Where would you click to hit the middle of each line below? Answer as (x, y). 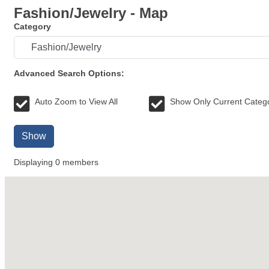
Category (32, 26)
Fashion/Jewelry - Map (91, 13)
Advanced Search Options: (69, 73)
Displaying (35, 162)
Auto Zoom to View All (76, 101)
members (79, 162)
